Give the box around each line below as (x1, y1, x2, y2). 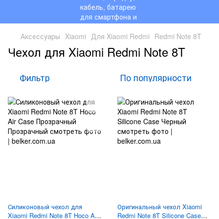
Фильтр (20, 71, 50, 84)
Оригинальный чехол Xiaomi (117, 202, 202, 211)
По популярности (120, 71, 192, 84)
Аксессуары (21, 31, 60, 41)
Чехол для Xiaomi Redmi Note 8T (8, 43, 185, 60)
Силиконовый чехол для (8, 202, 82, 211)
